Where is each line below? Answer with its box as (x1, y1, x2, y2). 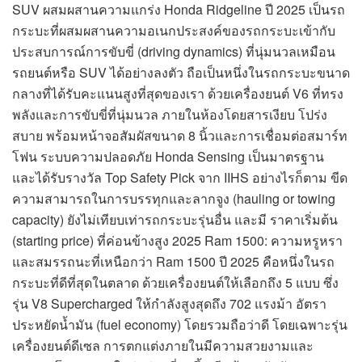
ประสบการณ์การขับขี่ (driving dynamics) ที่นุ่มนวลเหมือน (12, 41, 335, 61)
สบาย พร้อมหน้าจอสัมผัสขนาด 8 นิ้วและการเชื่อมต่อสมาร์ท (12, 125, 347, 145)
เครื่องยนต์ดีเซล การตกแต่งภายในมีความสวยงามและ (12, 335, 314, 355)
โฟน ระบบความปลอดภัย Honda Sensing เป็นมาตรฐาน (12, 146, 324, 166)
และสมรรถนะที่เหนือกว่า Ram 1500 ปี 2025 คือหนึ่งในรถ (12, 251, 335, 271)
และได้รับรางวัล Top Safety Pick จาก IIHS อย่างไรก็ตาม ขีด (12, 167, 347, 187)
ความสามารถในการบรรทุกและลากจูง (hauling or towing (12, 188, 335, 208)
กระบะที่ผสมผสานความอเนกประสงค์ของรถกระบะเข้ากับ (12, 20, 335, 40)
